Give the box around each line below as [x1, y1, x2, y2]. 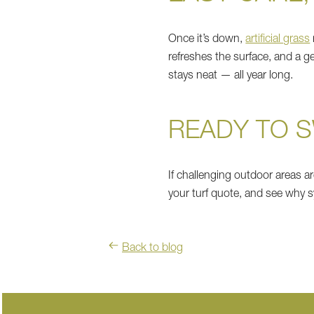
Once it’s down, [168, 34, 246, 46]
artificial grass [245, 34, 310, 46]
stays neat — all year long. [168, 70, 294, 82]
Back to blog [122, 243, 183, 254]
